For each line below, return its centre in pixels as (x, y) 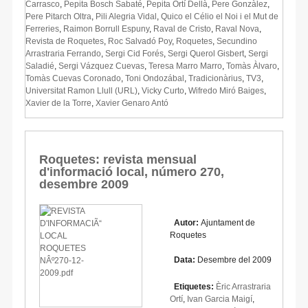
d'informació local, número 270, (132, 172)
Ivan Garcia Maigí (220, 299)
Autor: (185, 222)
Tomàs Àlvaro (252, 66)
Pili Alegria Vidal (126, 16)
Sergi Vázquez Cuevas (101, 66)
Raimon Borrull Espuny (106, 29)
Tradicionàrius (215, 78)
